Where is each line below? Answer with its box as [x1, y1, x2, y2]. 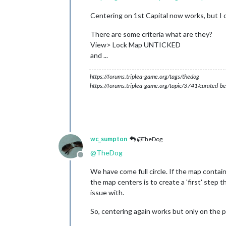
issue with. [90, 188, 124, 197]
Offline [80, 154, 104, 164]
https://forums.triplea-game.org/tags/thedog [90, 72, 199, 80]
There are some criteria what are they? [90, 29, 212, 38]
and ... [90, 50, 108, 60]
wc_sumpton [90, 135, 127, 143]
